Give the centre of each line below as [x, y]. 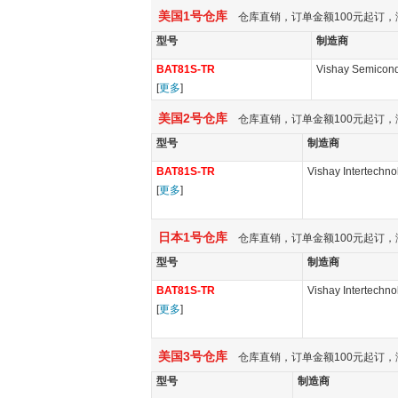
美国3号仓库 [189, 356]
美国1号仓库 [189, 16]
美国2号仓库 [189, 118]
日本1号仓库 [189, 237]
